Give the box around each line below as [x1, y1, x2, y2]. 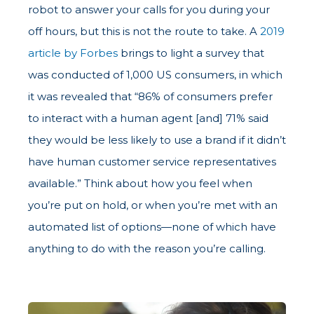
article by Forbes [28, 46, 118, 60]
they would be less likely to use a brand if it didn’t [28, 133, 286, 147]
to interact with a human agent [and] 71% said [28, 111, 268, 125]
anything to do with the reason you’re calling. [28, 242, 266, 256]
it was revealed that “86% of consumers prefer [28, 90, 273, 104]
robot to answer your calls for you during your [28, 3, 270, 17]
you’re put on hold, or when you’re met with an [28, 198, 278, 212]
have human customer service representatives [28, 155, 276, 169]
